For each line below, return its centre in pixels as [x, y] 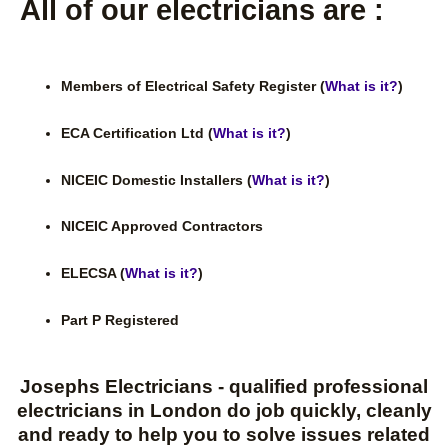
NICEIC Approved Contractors [162, 227]
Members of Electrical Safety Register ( [193, 86]
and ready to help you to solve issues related [224, 435]
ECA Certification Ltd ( [137, 133]
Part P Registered [120, 321]
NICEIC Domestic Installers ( [157, 180]
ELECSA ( [93, 274]
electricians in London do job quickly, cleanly [224, 411]
